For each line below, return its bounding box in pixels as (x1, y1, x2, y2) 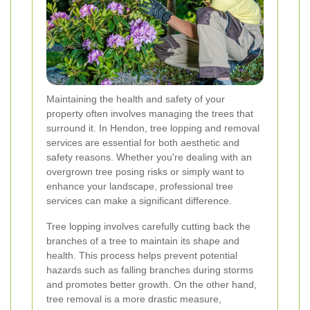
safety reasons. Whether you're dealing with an (46, 151, 252, 163)
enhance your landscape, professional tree (46, 180, 233, 192)
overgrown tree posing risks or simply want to (46, 165, 244, 177)
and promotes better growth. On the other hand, (46, 278, 257, 290)
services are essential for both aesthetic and (46, 136, 239, 148)
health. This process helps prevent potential (46, 249, 237, 261)
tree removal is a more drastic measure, (46, 293, 221, 304)
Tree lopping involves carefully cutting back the (46, 220, 250, 232)
